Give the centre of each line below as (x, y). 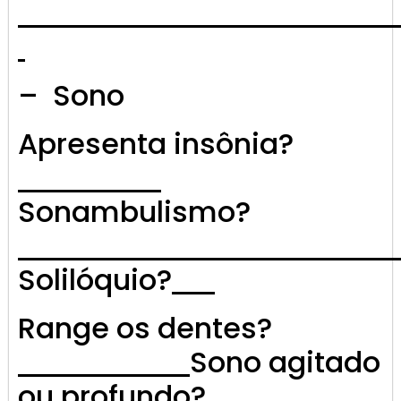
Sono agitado (285, 363)
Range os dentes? (145, 328)
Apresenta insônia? (156, 144)
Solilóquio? (95, 280)
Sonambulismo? (134, 212)
